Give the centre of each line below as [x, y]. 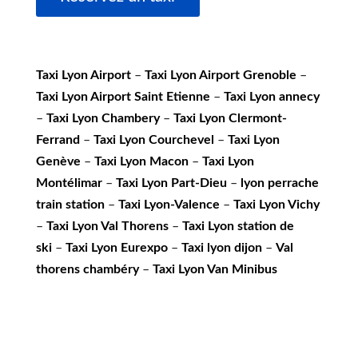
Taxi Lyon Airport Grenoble [220, 76]
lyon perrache [279, 183]
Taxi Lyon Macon [141, 162]
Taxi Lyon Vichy [276, 205]
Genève [58, 162]
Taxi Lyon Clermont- [230, 119]
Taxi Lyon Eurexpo [116, 248]
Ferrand [58, 140]
